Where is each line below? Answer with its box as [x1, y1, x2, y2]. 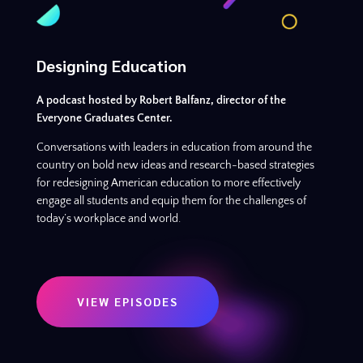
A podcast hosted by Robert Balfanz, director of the [36, 94, 286, 108]
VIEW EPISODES [76, 294, 178, 310]
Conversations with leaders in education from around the [36, 141, 312, 155]
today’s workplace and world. [36, 212, 181, 226]
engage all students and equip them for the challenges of [36, 194, 306, 208]
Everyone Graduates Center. [36, 112, 173, 126]
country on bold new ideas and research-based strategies [36, 159, 314, 173]
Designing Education [36, 55, 186, 77]
